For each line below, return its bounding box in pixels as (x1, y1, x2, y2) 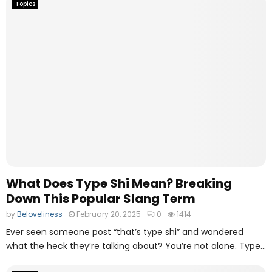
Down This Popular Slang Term (6, 189, 195, 207)
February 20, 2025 (76, 208, 141, 219)
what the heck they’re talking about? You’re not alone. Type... (6, 239, 266, 252)
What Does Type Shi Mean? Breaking (6, 174, 232, 192)
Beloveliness (17, 208, 63, 219)
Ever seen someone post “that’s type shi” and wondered (6, 225, 243, 238)
